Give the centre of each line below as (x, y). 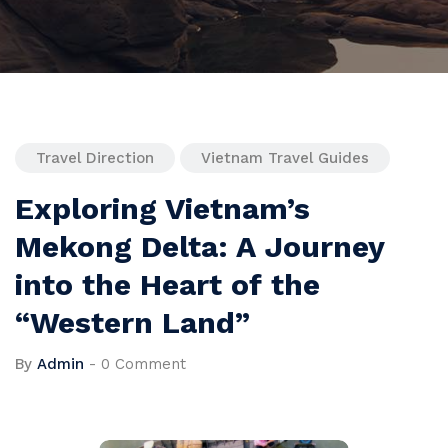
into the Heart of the (167, 285)
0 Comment (143, 364)
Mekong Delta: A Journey (199, 247)
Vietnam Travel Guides (285, 158)
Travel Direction (95, 158)
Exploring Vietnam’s (162, 209)
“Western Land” (132, 323)
